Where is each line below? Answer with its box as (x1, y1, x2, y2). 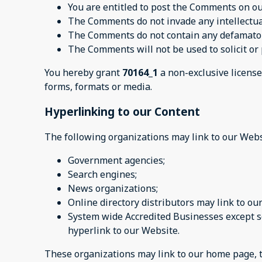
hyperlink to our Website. (68, 223, 180, 237)
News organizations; (68, 181, 158, 195)
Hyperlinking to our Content (44, 104, 200, 119)
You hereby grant (44, 66, 122, 80)
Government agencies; (68, 153, 165, 167)
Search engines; (68, 167, 137, 181)
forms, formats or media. (44, 80, 152, 94)
